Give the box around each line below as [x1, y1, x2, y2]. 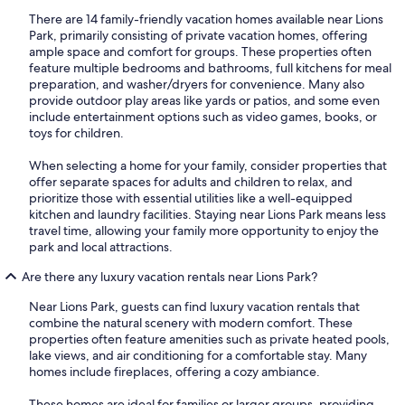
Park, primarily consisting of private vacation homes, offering [29, 27, 368, 44]
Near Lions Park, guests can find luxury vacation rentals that [29, 298, 360, 316]
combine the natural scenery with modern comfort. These [29, 315, 353, 332]
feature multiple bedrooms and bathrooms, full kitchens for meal [29, 60, 391, 77]
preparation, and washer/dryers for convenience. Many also [29, 76, 364, 93]
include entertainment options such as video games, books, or [29, 108, 377, 126]
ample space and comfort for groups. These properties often [29, 43, 372, 61]
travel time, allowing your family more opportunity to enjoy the [29, 222, 379, 240]
